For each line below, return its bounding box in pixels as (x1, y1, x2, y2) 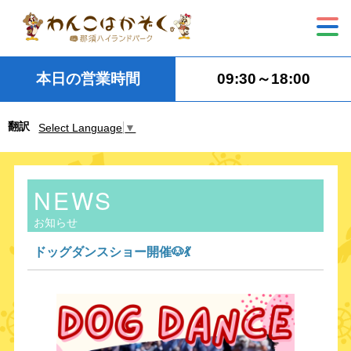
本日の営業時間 (35, 71, 140, 88)
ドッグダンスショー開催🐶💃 (33, 244, 190, 259)
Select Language (38, 121, 123, 134)
